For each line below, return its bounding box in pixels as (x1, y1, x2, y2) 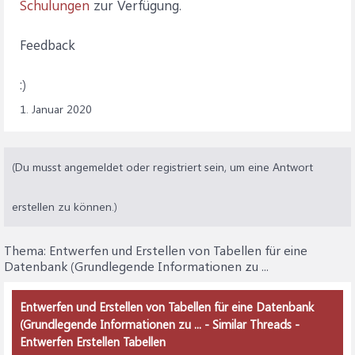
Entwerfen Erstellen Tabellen (20, 334, 166, 349)
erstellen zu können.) (12, 199, 117, 214)
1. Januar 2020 (20, 101, 92, 116)
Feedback (20, 36, 75, 53)
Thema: (4, 242, 49, 258)
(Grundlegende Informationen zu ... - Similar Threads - (20, 316, 300, 332)
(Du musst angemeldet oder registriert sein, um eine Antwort (12, 159, 313, 174)
